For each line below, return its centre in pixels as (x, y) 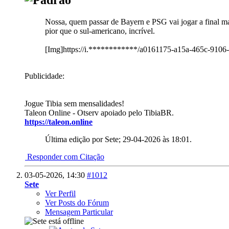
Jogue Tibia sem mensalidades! (74, 104)
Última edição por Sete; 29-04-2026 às (108, 140)
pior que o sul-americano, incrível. (100, 31)
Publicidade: (44, 76)
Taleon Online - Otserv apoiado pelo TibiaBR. (99, 113)
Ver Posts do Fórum (77, 203)
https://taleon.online (59, 122)
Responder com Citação (65, 157)
